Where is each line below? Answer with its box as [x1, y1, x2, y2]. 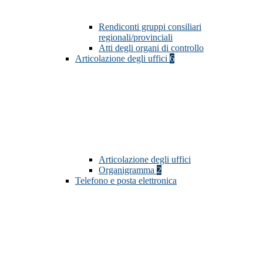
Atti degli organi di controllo [99, 43, 204, 53]
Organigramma [99, 165, 157, 176]
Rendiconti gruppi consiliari [99, 22, 201, 32]
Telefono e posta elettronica [75, 176, 177, 186]
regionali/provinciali [99, 32, 173, 43]
